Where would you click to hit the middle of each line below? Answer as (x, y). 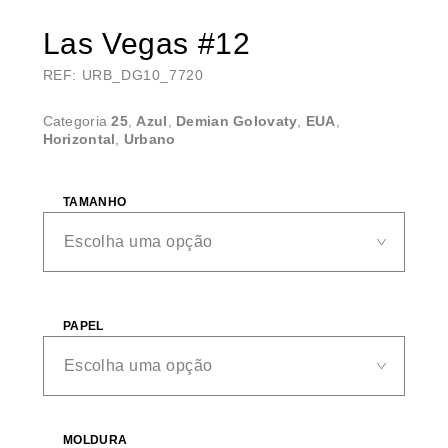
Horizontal (79, 138)
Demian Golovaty (237, 120)
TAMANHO (94, 201)
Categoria (77, 120)
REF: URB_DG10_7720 (123, 74)
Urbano (149, 138)
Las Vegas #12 (146, 43)
